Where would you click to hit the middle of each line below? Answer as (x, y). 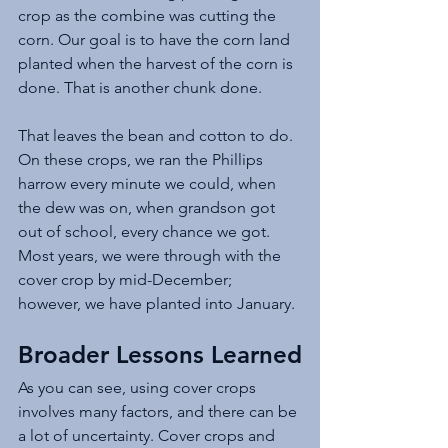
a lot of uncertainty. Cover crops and (148, 435)
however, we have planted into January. (158, 303)
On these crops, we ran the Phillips (142, 159)
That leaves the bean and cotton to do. (157, 135)
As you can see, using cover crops (139, 387)
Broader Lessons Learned (160, 354)
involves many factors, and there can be (159, 411)
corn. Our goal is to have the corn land (156, 39)
